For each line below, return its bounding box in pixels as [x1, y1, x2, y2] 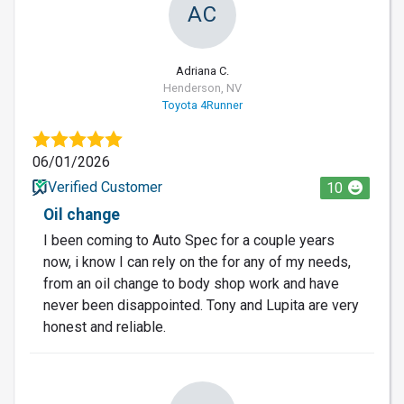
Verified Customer [47, 178, 162, 196]
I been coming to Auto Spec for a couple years [43, 231, 335, 249]
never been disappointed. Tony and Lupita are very [43, 296, 359, 314]
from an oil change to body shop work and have [43, 274, 339, 292]
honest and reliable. [43, 317, 166, 335]
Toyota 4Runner [161, 97, 243, 112]
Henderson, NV [162, 80, 242, 95]
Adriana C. [175, 63, 229, 78]
